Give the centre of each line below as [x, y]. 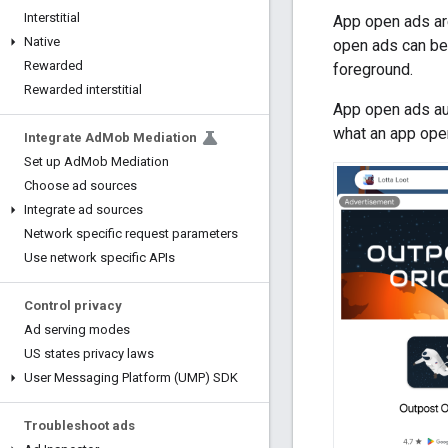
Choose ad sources [80, 185]
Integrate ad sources [83, 209]
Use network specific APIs [99, 257]
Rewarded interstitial [83, 89]
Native [42, 41]
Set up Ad [52, 161]
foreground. [373, 69]
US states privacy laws [89, 353]
